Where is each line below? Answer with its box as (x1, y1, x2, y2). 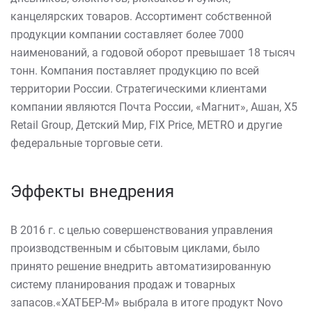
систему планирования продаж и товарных (10, 278, 235, 291)
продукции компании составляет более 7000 (10, 28, 244, 41)
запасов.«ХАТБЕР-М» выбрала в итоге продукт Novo (10, 296, 283, 309)
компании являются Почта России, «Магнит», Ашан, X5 (10, 100, 297, 114)
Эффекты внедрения (10, 182, 174, 201)
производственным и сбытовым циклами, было (10, 242, 260, 255)
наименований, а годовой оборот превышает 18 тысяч (10, 46, 295, 59)
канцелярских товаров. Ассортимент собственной (10, 10, 272, 23)
